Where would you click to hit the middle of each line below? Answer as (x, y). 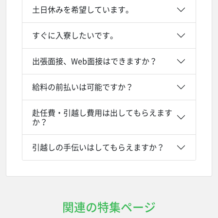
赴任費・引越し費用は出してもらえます (102, 112)
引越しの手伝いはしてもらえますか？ (98, 147)
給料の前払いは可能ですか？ (83, 87)
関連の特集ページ (109, 207)
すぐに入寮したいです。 (75, 35)
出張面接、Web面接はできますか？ (95, 61)
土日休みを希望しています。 (83, 9)
